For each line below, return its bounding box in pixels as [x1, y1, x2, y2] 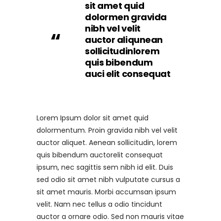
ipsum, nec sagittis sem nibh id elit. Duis [37, 162, 173, 172]
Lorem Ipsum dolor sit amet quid [37, 113, 148, 123]
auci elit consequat [85, 68, 171, 80]
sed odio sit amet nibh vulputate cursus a [37, 175, 180, 184]
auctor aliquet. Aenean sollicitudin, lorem [37, 138, 177, 147]
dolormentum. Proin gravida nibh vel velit [37, 125, 178, 135]
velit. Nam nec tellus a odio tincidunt [37, 199, 162, 209]
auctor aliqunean [85, 34, 163, 46]
